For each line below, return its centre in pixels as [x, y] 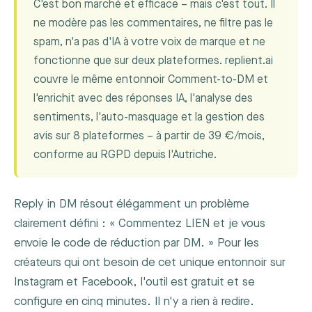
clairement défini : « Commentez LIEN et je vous [140, 224]
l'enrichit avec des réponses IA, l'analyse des [143, 99]
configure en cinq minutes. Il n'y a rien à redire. [134, 302]
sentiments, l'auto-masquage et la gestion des [149, 118]
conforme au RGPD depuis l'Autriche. [125, 155]
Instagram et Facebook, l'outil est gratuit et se [134, 282]
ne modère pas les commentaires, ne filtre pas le [153, 24]
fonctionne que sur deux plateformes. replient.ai [153, 61]
